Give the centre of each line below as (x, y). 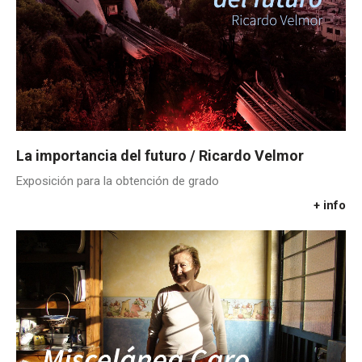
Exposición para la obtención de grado (118, 181)
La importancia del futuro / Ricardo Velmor (160, 155)
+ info (330, 205)
